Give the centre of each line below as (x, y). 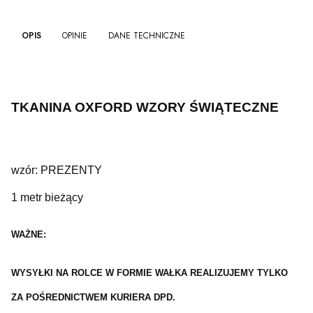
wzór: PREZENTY (57, 170)
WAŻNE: (29, 235)
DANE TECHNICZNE (147, 36)
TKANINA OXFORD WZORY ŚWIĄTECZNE (145, 107)
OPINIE (75, 36)
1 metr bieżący (47, 198)
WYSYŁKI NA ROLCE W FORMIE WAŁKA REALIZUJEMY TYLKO (150, 273)
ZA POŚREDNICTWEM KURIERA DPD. (93, 298)
